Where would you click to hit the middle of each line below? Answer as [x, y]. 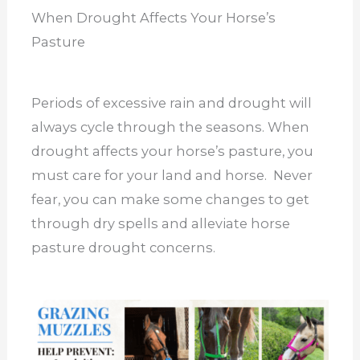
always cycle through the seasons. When [170, 127]
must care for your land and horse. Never [172, 176]
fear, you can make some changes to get [170, 200]
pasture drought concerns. [125, 248]
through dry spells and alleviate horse [160, 224]
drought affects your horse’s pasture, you [172, 151]
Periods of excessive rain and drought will [171, 103]
